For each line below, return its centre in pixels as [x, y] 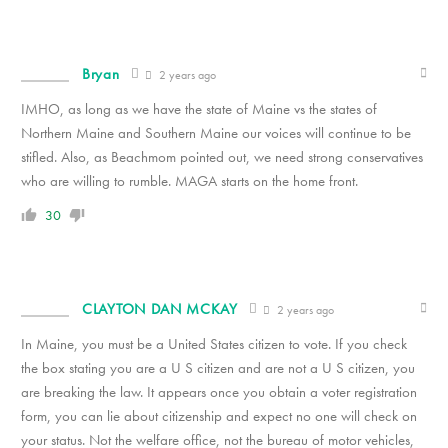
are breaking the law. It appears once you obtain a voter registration [219, 392]
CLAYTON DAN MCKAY [160, 309]
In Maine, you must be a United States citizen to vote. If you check [214, 344]
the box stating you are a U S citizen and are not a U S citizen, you [218, 368]
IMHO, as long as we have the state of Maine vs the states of [199, 109]
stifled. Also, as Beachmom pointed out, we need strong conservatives [222, 157]
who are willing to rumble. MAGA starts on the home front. [189, 181]
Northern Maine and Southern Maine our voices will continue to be [216, 133]
